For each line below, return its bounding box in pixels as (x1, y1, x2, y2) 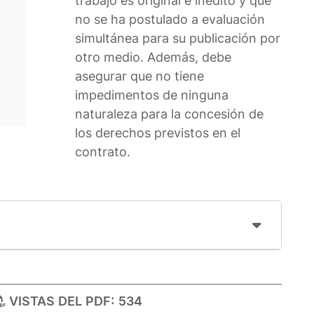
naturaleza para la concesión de (75, 107, 264, 122)
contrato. (75, 144, 131, 160)
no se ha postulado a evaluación (75, 12, 266, 27)
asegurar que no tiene (75, 69, 205, 84)
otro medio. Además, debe (75, 50, 232, 65)
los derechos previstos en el (75, 125, 241, 141)
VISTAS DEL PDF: (6, 294, 116, 309)
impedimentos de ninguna (75, 88, 229, 103)
